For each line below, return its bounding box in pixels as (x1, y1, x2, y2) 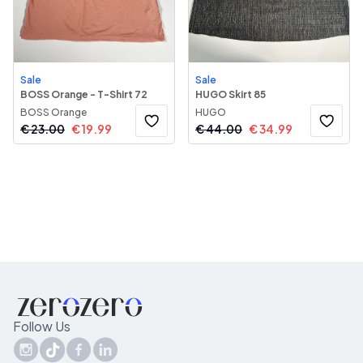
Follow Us (13, 318, 70, 335)
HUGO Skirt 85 (195, 88, 266, 100)
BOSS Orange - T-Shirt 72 (20, 88, 147, 100)
